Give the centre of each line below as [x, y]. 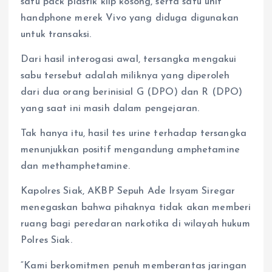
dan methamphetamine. [75, 167]
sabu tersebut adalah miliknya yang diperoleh [125, 76]
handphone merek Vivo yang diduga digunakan [130, 19]
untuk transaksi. [56, 35]
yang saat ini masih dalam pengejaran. [110, 109]
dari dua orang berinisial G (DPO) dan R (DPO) [132, 93]
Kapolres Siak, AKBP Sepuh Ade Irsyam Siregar [128, 192]
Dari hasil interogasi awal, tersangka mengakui [129, 60]
